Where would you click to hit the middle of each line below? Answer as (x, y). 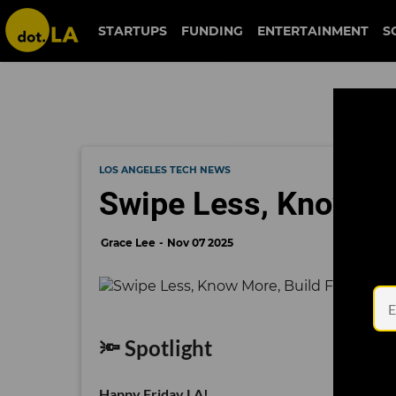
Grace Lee (128, 243)
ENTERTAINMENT (312, 31)
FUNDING (212, 31)
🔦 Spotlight (156, 347)
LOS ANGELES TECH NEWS (165, 170)
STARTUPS (132, 31)
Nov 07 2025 (200, 243)
